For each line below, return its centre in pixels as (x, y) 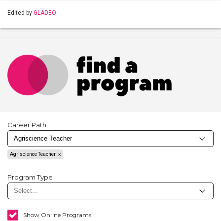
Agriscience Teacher (33, 154)
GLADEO (45, 13)
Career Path (27, 125)
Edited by (20, 13)
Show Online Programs (57, 215)
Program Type (30, 177)
